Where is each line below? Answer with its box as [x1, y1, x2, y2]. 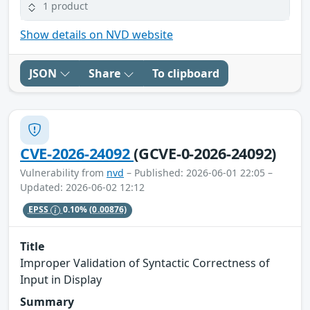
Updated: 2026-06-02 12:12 [20, 180, 145, 194]
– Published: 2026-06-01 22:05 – [124, 165, 273, 179]
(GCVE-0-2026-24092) [134, 143, 277, 163]
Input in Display [20, 272, 102, 288]
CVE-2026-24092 [20, 143, 134, 163]
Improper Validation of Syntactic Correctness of [20, 255, 270, 271]
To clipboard [152, 65, 219, 81]
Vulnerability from [20, 165, 107, 179]
